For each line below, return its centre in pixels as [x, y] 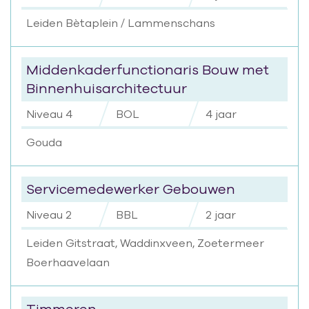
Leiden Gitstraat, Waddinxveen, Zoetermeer [145, 243]
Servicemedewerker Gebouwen [131, 189]
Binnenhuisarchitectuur [107, 88]
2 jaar [220, 215]
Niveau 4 [49, 114]
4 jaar [221, 114]
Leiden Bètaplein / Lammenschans [121, 23]
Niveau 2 [49, 215]
